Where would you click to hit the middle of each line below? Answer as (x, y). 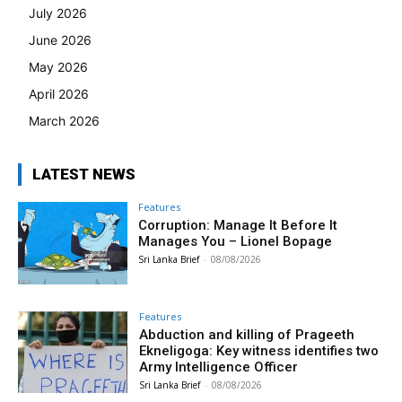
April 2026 (59, 93)
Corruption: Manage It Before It (238, 225)
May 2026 (58, 66)
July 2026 (58, 13)
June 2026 (60, 39)
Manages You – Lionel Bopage (236, 241)
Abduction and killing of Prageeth (247, 334)
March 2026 (64, 120)
